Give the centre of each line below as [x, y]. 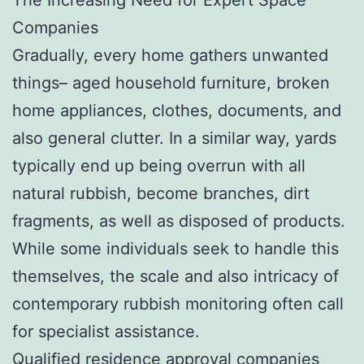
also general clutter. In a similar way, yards [174, 138]
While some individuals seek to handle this [175, 248]
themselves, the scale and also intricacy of [175, 276]
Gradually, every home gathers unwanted [170, 55]
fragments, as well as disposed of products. [179, 221]
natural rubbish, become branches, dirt [161, 193]
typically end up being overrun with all [159, 165]
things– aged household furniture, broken [171, 82]
